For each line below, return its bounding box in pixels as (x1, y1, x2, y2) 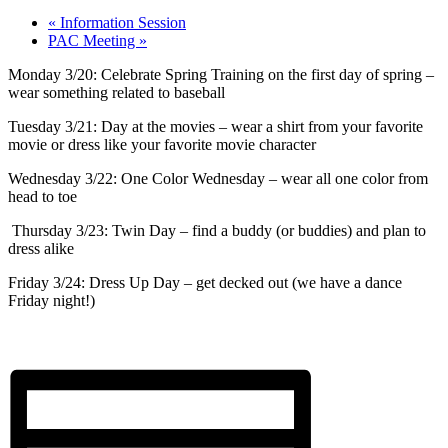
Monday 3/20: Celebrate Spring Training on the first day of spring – (8, 66, 434, 84)
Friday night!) (8, 292, 95, 310)
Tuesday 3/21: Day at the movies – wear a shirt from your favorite (8, 118, 423, 136)
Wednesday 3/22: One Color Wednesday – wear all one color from (8, 170, 428, 188)
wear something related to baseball (8, 84, 225, 102)
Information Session (56, 14, 186, 32)
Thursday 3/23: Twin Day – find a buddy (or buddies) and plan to (12, 222, 426, 240)
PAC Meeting (48, 32, 139, 50)
